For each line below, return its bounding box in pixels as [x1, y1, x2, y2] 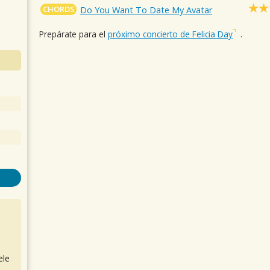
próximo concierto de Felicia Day [108, 28, 233, 40]
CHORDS [42, 4, 75, 15]
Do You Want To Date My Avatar [80, 4, 213, 16]
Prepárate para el [39, 28, 108, 40]
